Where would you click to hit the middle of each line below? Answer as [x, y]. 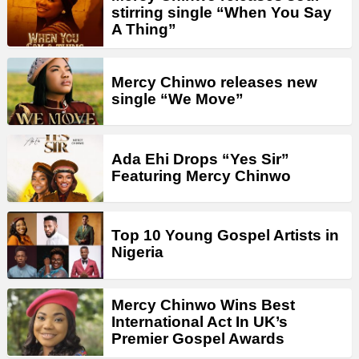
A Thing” [144, 30]
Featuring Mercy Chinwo [201, 175]
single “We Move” [177, 99]
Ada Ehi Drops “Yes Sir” [200, 159]
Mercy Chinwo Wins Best [203, 305]
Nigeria [137, 252]
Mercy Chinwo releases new [214, 82]
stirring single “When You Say [222, 13]
